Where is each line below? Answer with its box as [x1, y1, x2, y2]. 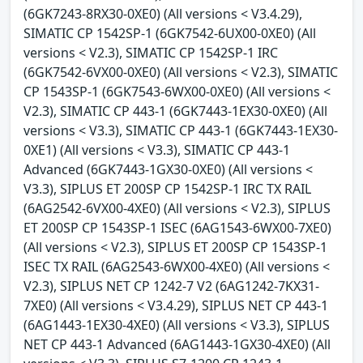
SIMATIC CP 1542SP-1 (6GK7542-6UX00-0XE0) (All [23, 23, 316, 42]
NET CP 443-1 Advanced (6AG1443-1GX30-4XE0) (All [23, 335, 331, 353]
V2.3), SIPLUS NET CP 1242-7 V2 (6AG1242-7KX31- [23, 276, 319, 295]
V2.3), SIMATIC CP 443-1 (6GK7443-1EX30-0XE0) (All [23, 101, 327, 120]
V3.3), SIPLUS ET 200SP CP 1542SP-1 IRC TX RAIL [23, 179, 311, 198]
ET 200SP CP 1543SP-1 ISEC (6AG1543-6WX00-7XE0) [23, 218, 331, 237]
